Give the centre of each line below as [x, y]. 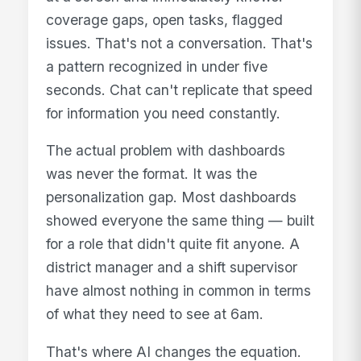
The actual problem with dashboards [166, 151]
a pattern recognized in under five [157, 66]
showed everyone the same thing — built [180, 221]
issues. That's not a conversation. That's [180, 43]
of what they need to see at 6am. [155, 314]
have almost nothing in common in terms [179, 291]
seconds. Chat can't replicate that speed [180, 89]
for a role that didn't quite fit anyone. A [173, 244]
